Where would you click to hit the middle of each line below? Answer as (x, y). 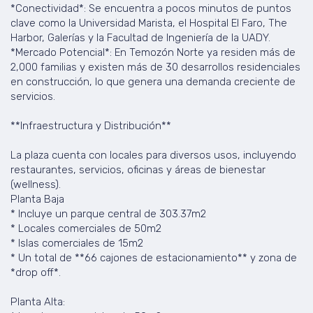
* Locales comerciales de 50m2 (86, 228)
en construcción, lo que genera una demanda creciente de (153, 81)
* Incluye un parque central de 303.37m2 (108, 213)
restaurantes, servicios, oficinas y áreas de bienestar (138, 169)
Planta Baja (37, 199)
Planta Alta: (38, 301)
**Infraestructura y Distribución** (91, 125)
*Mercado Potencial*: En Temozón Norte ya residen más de (153, 52)
